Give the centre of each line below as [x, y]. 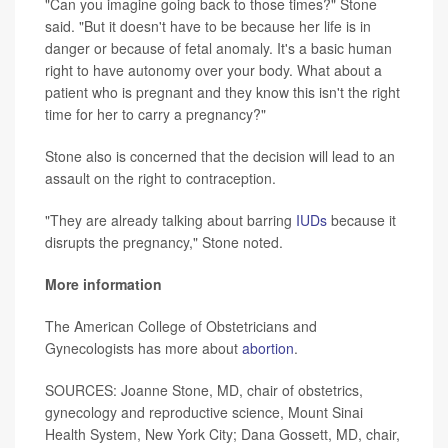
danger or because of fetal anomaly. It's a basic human [218, 48]
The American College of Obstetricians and [181, 326]
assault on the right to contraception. [160, 178]
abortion [268, 348]
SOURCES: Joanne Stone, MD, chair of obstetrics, [204, 390]
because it [361, 220]
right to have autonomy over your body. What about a [213, 70]
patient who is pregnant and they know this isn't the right [222, 92]
